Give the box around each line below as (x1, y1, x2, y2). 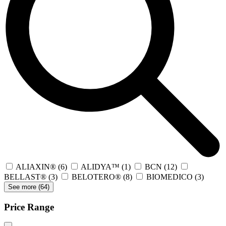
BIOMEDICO (146, 172, 193, 181)
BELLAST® (4, 172, 46, 181)
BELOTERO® (72, 172, 121, 181)
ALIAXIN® (16, 162, 56, 171)
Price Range (4, 201, 54, 212)
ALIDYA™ (81, 162, 120, 171)
